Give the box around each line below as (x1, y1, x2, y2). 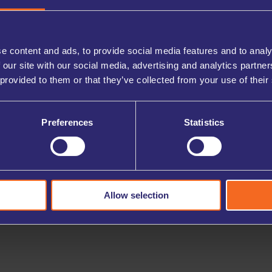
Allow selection (103, 189, 169, 200)
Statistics (184, 117, 224, 127)
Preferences (41, 117, 93, 127)
